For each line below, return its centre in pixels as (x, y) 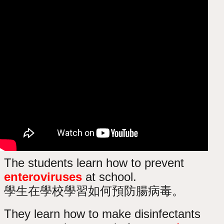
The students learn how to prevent (94, 162)
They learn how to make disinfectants (102, 213)
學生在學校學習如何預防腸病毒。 (94, 190)
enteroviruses (43, 176)
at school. (109, 176)
